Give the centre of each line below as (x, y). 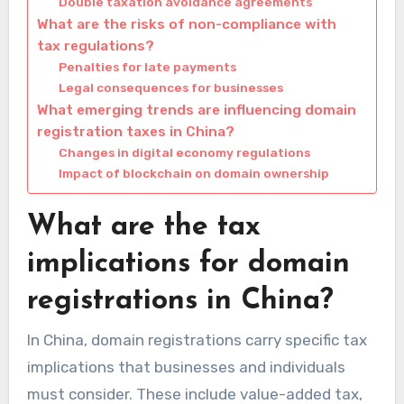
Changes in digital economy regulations (184, 153)
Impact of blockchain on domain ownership (193, 174)
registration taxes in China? (135, 132)
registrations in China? (180, 302)
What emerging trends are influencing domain (196, 110)
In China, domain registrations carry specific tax (197, 340)
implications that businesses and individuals (186, 367)
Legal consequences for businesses (170, 88)
